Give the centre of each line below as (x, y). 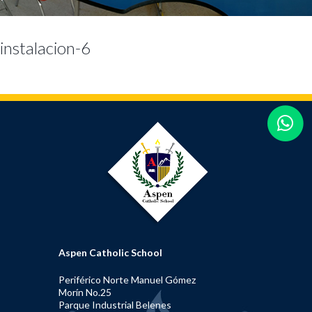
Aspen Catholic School (110, 252)
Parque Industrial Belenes (115, 305)
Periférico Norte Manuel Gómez (127, 280)
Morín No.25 (85, 292)
